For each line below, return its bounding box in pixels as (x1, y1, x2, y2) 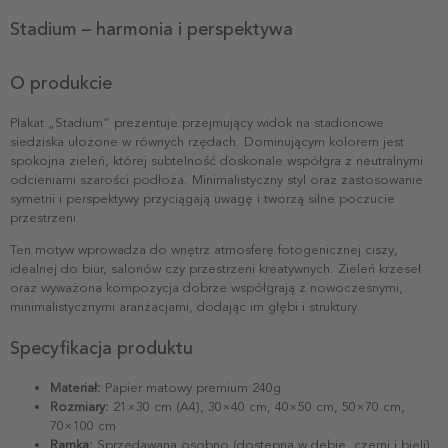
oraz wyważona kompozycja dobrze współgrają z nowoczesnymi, (10, 279, 403, 296)
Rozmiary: (50, 398, 109, 415)
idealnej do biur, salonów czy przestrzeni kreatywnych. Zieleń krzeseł (10, 260, 421, 277)
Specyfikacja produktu (10, 336, 193, 359)
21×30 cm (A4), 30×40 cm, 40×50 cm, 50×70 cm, (109, 398, 405, 415)
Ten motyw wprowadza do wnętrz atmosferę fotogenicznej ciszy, (10, 241, 398, 258)
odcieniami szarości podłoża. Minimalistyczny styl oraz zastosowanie (10, 171, 423, 188)
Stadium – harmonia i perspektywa (10, 17, 293, 40)
